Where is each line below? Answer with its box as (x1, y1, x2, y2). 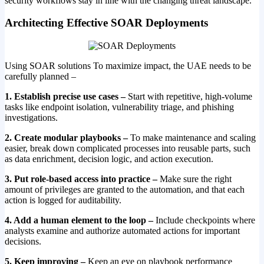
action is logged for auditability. (5, 195, 121, 206)
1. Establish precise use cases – (5, 91, 128, 102)
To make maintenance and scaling (128, 133, 256, 143)
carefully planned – (5, 71, 76, 82)
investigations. (5, 113, 58, 123)
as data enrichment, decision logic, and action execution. (5, 154, 213, 164)
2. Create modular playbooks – (5, 133, 128, 143)
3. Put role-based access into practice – (5, 174, 160, 184)
